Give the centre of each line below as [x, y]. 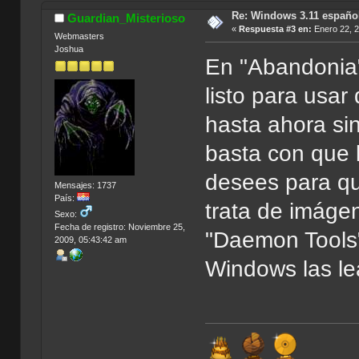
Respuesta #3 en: [275, 29]
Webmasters [79, 36]
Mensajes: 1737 [85, 186]
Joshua [69, 49]
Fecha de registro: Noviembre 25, [119, 227]
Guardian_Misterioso [127, 18]
